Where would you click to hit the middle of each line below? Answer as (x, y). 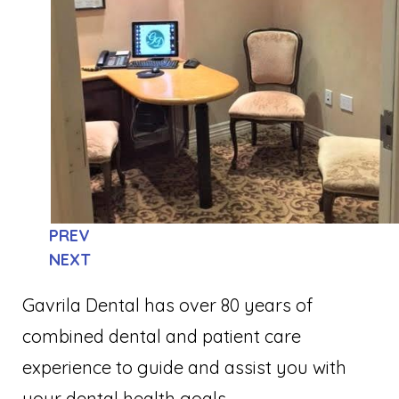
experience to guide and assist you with (184, 368)
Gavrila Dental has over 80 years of (167, 305)
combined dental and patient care (162, 337)
